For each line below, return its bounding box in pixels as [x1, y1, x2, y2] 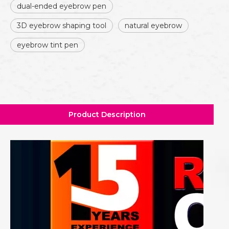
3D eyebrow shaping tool [17, 21, 106, 30]
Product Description [68, 110, 146, 119]
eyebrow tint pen [17, 40, 78, 50]
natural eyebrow [125, 21, 182, 30]
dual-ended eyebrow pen [17, 2, 106, 11]
